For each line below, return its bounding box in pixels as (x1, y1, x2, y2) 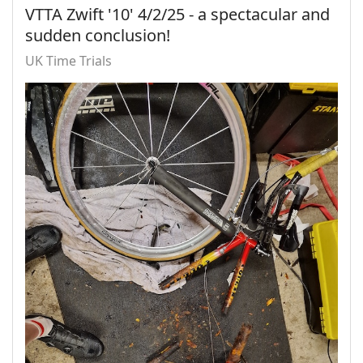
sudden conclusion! (25, 24, 170, 47)
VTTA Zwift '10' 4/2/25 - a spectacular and (25, 3, 330, 26)
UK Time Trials (25, 52, 112, 70)
